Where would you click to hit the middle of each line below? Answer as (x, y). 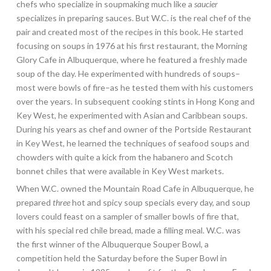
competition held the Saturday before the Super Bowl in (121, 258)
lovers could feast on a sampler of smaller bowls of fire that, (127, 216)
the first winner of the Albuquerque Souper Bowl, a (112, 244)
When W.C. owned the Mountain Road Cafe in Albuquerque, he (135, 188)
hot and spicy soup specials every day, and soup (160, 202)
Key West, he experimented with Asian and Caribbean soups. (132, 115)
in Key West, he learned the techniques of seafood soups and (132, 143)
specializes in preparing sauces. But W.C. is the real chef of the (133, 18)
